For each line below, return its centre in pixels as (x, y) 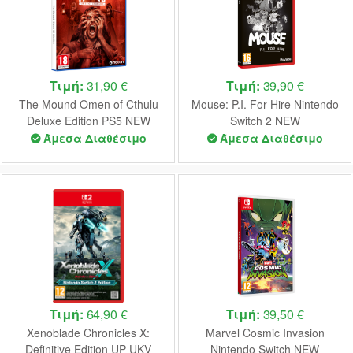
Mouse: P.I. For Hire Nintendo (265, 104)
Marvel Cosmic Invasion (265, 333)
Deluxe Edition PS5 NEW (88, 121)
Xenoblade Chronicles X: (88, 333)
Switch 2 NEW (265, 121)
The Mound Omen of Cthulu (88, 104)
